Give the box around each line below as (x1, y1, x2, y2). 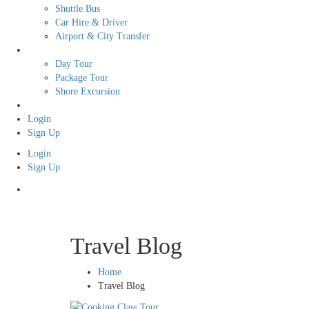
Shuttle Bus (55, 3, 100, 14)
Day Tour (55, 58, 92, 69)
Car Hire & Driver (55, 17, 128, 28)
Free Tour (28, 99, 66, 110)
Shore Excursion (55, 86, 120, 97)
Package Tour (55, 72, 108, 83)
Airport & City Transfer (55, 30, 150, 41)
